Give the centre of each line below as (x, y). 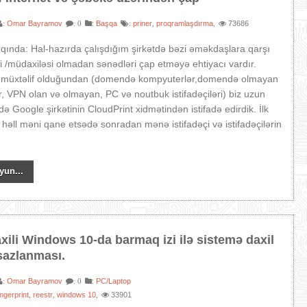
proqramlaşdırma (185, 23)
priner (143, 23)
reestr (43, 295)
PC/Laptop (114, 281)
